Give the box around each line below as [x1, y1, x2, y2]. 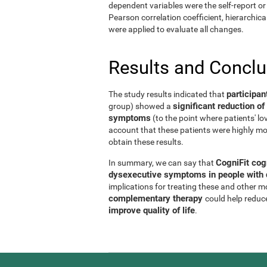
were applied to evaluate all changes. [108, 24, 244, 34]
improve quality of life [108, 204, 195, 216]
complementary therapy [108, 193, 205, 204]
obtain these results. [108, 136, 184, 147]
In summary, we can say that [108, 157, 216, 167]
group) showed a [108, 101, 173, 111]
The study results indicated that [108, 89, 226, 99]
